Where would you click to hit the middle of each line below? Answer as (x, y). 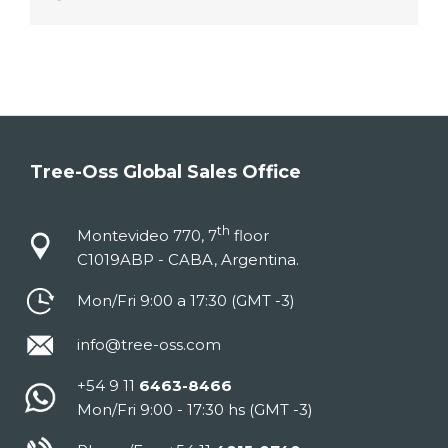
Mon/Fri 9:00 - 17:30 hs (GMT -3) (195, 410)
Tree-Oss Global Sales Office (165, 172)
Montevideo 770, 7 (147, 236)
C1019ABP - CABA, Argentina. (188, 260)
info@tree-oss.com (149, 345)
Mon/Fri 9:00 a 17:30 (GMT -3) (186, 301)
